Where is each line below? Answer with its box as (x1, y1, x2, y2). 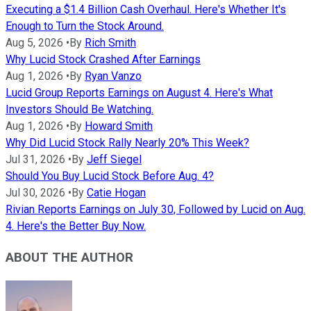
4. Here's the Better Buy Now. (6, 219, 146, 233)
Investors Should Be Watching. (6, 103, 153, 117)
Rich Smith (85, 36, 136, 50)
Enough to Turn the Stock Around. (6, 19, 164, 33)
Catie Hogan (87, 186, 146, 200)
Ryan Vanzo (85, 69, 142, 83)
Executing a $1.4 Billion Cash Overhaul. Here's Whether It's (6, 3, 286, 17)
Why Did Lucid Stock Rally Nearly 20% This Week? (6, 136, 249, 150)
